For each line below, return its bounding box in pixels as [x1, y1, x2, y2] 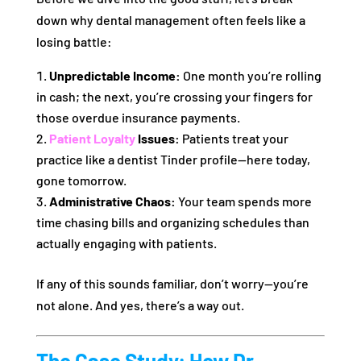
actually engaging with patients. [35, 235, 217, 251]
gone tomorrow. [35, 172, 127, 189]
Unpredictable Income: [48, 68, 180, 84]
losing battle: [35, 34, 112, 50]
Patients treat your [179, 131, 288, 147]
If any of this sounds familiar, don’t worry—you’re [35, 276, 309, 292]
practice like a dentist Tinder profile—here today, [35, 151, 310, 168]
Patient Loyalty [48, 131, 135, 147]
